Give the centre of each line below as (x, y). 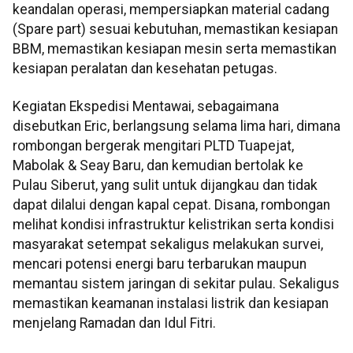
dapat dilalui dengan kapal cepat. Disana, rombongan (171, 204)
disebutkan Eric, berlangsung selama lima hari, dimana (176, 126)
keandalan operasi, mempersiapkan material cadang (171, 10)
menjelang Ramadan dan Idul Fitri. (114, 323)
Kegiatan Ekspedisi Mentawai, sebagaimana (146, 106)
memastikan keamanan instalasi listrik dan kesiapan (171, 303)
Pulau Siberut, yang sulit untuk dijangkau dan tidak (165, 185)
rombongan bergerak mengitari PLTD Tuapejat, (153, 145)
